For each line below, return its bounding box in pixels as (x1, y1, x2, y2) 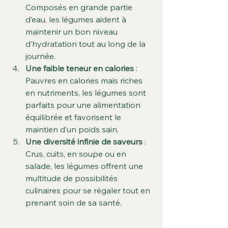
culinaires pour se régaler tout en (25, 185, 152, 196)
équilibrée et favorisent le (25, 112, 123, 123)
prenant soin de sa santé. (25, 197, 122, 208)
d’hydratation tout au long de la (25, 39, 148, 49)
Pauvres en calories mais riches (25, 75, 145, 86)
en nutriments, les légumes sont (25, 88, 148, 98)
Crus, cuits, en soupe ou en (25, 149, 128, 159)
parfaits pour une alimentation (25, 100, 142, 110)
